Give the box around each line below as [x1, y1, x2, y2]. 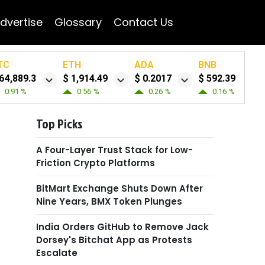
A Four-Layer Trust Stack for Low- [36, 144, 193, 156]
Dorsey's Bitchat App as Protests [36, 234, 192, 246]
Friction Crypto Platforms [36, 157, 155, 169]
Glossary [54, 15, 102, 30]
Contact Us [113, 15, 173, 30]
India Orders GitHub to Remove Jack [36, 221, 209, 233]
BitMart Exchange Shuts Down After [36, 182, 203, 195]
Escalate [36, 247, 77, 259]
